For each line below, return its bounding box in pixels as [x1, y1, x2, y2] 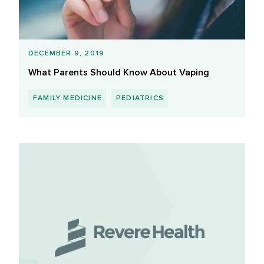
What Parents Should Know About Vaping [28, 67, 209, 79]
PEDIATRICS [116, 94, 164, 103]
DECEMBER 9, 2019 [28, 49, 105, 58]
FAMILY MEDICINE [33, 94, 102, 103]
